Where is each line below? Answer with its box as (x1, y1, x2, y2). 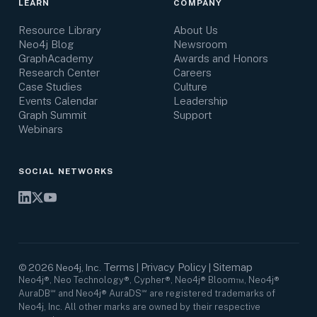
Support (173, 109, 212, 121)
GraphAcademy (18, 52, 93, 64)
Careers (173, 67, 212, 79)
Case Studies (18, 81, 82, 93)
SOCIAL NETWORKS (18, 166, 114, 176)
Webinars (18, 123, 63, 135)
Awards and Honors (173, 52, 269, 64)
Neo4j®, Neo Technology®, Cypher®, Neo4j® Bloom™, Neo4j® (18, 275, 279, 286)
